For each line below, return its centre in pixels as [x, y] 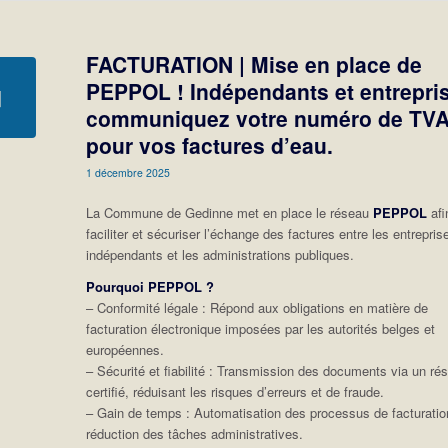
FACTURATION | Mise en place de [254, 64]
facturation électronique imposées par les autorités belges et [261, 329]
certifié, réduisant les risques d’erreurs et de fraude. [235, 392]
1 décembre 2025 [128, 172]
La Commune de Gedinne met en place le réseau [230, 213]
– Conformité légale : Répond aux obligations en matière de [257, 308]
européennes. [125, 350]
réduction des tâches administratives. [195, 434]
